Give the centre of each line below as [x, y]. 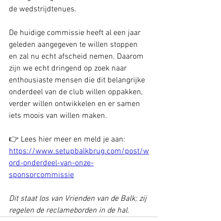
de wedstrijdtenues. [43, 9]
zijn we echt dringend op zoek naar [69, 69]
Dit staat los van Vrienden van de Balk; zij [79, 199]
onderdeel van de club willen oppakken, [77, 92]
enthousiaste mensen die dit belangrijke [78, 80]
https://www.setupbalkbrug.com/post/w [79, 151]
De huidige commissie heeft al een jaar [76, 33]
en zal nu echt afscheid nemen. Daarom [77, 57]
